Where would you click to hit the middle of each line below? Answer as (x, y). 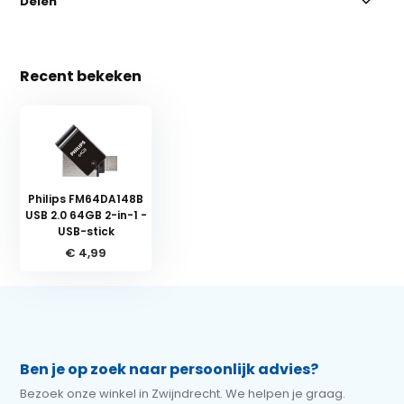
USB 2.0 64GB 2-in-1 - (86, 215)
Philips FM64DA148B (86, 199)
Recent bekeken (81, 76)
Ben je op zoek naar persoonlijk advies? (170, 369)
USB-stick (86, 231)
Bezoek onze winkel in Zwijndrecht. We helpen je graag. (183, 394)
